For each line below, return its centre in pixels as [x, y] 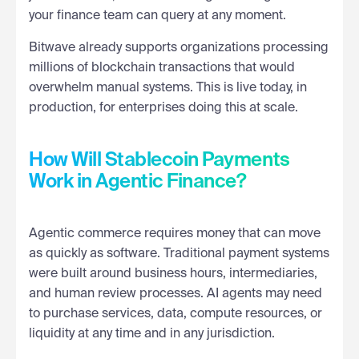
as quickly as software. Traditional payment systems [179, 254]
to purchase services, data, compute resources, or [175, 314]
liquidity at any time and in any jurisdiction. [152, 334]
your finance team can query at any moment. [157, 16]
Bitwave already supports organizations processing [179, 48]
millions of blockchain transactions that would [162, 68]
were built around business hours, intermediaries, [173, 274]
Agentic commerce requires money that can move [175, 234]
